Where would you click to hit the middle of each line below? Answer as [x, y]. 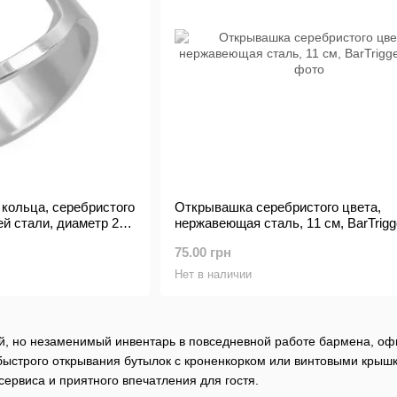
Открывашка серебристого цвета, [277, 207]
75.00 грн [202, 252]
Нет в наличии [213, 274]
